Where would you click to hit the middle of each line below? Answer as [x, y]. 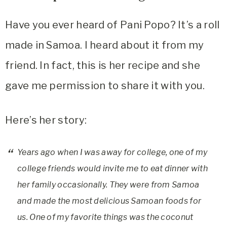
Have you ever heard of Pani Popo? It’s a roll [112, 25]
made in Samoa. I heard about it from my [105, 45]
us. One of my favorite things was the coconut [105, 217]
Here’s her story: [46, 120]
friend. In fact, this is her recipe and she [103, 65]
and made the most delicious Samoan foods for [109, 201]
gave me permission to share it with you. [105, 86]
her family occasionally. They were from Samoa [108, 185]
